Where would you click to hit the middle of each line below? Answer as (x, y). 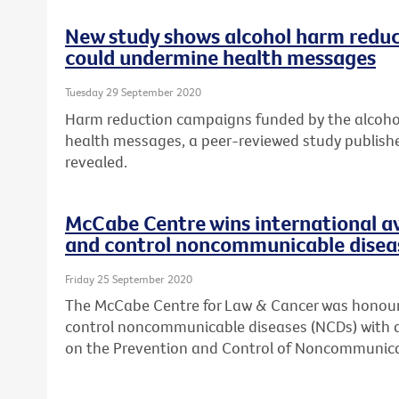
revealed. (96, 161)
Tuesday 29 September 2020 (133, 92)
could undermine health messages (220, 57)
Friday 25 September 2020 (129, 278)
